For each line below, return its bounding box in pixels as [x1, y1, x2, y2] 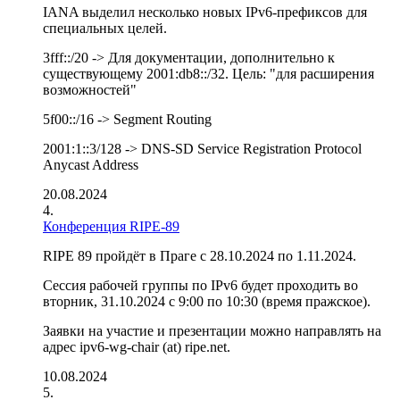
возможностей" [43, 82, 137, 97]
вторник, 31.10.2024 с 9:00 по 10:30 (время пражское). [43, 294, 371, 309]
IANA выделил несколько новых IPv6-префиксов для [43, 4, 367, 20]
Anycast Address [43, 157, 138, 172]
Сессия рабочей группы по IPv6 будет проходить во [43, 278, 358, 293]
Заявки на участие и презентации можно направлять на [43, 323, 381, 338]
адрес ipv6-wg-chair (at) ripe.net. [43, 339, 230, 354]
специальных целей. [43, 21, 167, 36]
